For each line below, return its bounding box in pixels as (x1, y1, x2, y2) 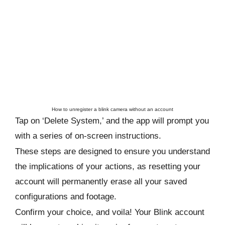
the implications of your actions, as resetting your (15, 161, 200, 171)
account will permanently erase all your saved (15, 176, 187, 186)
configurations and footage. (15, 191, 119, 201)
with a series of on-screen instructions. (15, 131, 164, 141)
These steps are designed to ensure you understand (15, 146, 210, 156)
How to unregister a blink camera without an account (52, 106, 173, 113)
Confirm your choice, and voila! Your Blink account (15, 207, 204, 217)
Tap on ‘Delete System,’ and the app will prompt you (15, 116, 209, 126)
